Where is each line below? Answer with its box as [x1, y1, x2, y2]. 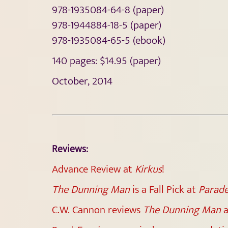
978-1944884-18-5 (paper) [52, 16, 161, 34]
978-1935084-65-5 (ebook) [52, 31, 165, 49]
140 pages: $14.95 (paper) [52, 51, 161, 70]
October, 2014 [52, 72, 112, 90]
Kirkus [135, 160, 162, 178]
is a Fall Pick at [130, 180, 198, 198]
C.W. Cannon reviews [52, 201, 143, 219]
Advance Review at [52, 160, 135, 178]
